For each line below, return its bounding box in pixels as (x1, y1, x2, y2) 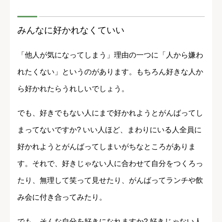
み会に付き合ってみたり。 (17, 192, 107, 201)
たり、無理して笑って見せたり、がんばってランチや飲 (17, 175, 203, 184)
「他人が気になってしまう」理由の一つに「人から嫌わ (17, 50, 203, 59)
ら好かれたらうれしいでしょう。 (17, 84, 129, 93)
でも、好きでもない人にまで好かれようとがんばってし (17, 108, 203, 117)
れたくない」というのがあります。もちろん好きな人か (17, 67, 203, 76)
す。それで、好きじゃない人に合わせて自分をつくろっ (17, 159, 203, 167)
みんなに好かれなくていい (17, 25, 124, 35)
